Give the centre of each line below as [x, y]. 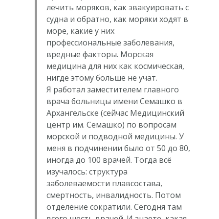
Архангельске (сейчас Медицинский [115, 113]
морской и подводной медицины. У [115, 136]
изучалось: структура [87, 171]
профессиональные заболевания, [110, 42]
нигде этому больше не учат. [102, 77]
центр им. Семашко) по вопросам [111, 124]
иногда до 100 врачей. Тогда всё [109, 160]
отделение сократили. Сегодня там [114, 207]
